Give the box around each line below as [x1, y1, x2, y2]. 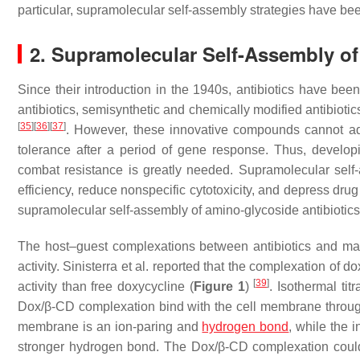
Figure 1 [193, 280, 245, 293]
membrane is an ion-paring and [18, 320, 202, 333]
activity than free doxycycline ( [18, 280, 194, 293]
